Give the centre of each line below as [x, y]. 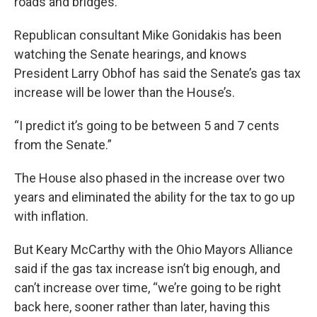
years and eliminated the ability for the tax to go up [155, 197]
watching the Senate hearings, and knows [131, 54]
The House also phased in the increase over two [149, 178]
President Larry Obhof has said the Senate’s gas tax [157, 73]
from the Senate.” [63, 144]
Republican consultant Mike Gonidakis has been [148, 35]
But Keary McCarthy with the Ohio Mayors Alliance [154, 249]
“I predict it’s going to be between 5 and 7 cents [147, 125]
